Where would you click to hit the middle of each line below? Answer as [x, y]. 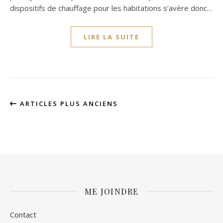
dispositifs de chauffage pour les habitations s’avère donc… [111, 8]
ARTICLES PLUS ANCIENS [68, 103]
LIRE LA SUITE [111, 37]
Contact [23, 214]
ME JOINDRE [111, 191]
